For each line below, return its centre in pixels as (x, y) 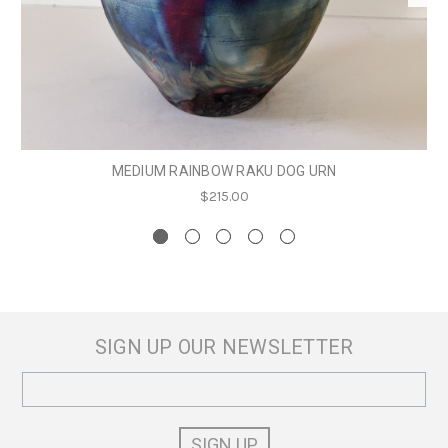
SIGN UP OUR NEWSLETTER (224, 347)
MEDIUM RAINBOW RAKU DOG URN (224, 171)
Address (49, 404)
